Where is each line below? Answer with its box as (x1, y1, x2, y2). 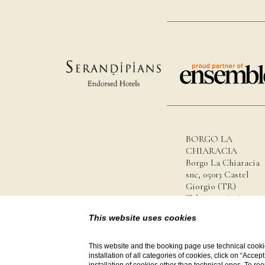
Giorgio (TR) (186, 180, 236, 192)
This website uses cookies (89, 213, 197, 222)
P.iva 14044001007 (186, 215, 249, 228)
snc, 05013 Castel (186, 168, 248, 180)
